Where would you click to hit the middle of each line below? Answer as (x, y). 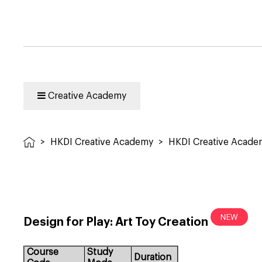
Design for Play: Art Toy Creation (117, 223)
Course (43, 252)
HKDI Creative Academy (102, 142)
